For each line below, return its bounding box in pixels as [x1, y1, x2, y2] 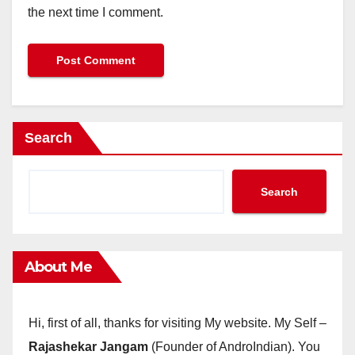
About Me [25, 258, 92, 276]
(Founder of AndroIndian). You [151, 339, 320, 353]
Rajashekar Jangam [29, 339, 151, 353]
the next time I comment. [28, 5, 163, 19]
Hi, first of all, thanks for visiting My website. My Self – [29, 315, 326, 330]
